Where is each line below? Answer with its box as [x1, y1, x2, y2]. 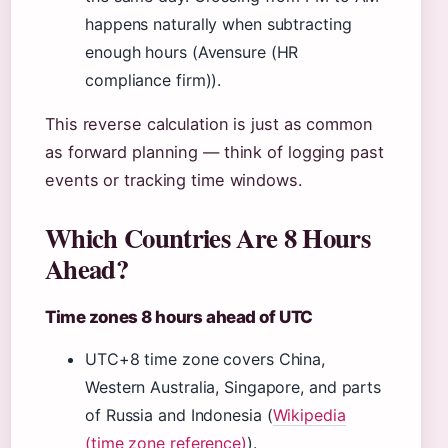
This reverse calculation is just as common [45, 114, 373, 134]
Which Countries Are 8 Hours [45, 218, 370, 257]
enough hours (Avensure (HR [85, 42, 299, 62]
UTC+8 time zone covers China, [85, 349, 326, 369]
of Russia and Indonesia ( [85, 405, 273, 425]
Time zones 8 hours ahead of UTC [45, 307, 313, 327]
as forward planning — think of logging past [45, 142, 384, 162]
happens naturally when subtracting [85, 14, 352, 34]
